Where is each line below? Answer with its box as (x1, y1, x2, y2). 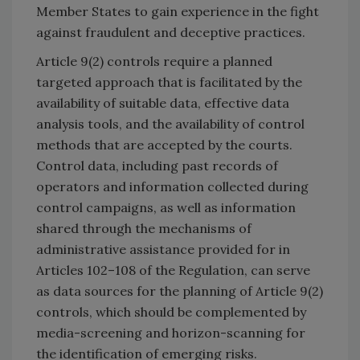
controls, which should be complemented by (36, 304, 306, 321)
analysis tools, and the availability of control (36, 116, 305, 133)
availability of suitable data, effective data (36, 95, 289, 112)
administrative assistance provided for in (36, 241, 290, 258)
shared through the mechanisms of (36, 220, 252, 237)
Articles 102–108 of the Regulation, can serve (36, 262, 310, 279)
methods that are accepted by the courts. (36, 137, 292, 153)
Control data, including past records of (36, 157, 278, 174)
